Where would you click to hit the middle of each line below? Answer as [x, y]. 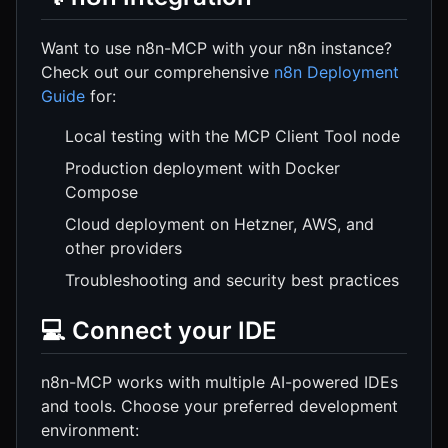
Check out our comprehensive [157, 72]
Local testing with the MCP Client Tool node [232, 136]
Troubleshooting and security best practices [232, 280]
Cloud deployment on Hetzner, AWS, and [219, 224]
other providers [123, 248]
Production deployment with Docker [202, 168]
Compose [101, 192]
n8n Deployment [336, 72]
